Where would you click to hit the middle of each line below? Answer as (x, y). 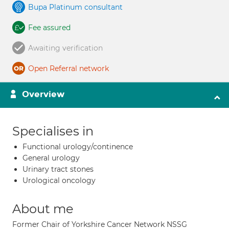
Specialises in (53, 131)
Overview (43, 94)
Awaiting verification (65, 48)
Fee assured (49, 28)
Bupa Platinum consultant (75, 7)
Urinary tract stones (58, 169)
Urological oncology (59, 180)
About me (43, 209)
